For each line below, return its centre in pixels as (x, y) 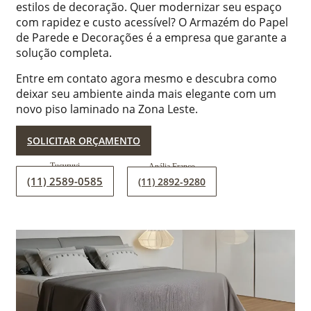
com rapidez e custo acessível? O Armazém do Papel (152, 23)
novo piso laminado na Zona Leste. (108, 109)
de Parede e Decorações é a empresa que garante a (151, 38)
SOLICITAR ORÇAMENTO (84, 141)
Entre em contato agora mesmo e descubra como (146, 79)
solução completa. (64, 53)
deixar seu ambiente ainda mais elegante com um (146, 94)
